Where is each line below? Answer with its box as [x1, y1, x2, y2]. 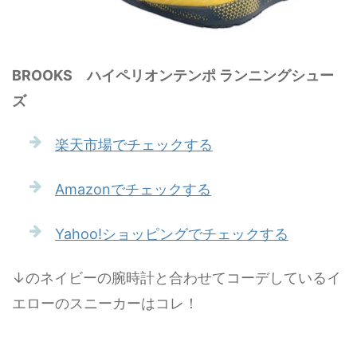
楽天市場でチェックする [55, 135, 213, 153]
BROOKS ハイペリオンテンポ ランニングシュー [12, 66, 334, 84]
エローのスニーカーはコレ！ [12, 294, 198, 312]
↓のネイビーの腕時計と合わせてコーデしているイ [12, 269, 341, 286]
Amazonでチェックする [55, 180, 211, 198]
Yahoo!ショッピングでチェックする [55, 225, 288, 242]
